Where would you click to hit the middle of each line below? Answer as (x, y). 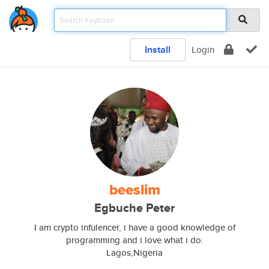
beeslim (134, 190)
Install (158, 50)
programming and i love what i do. (134, 240)
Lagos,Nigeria (134, 252)
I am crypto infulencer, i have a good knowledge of (134, 227)
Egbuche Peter (134, 208)
